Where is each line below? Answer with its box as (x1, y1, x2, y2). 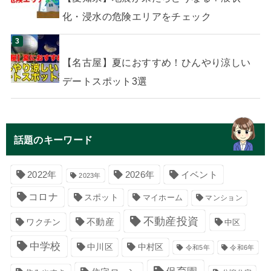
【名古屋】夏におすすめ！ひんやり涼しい (62, 56, 251, 68)
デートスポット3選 (62, 75, 148, 87)
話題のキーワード (13, 134, 93, 146)
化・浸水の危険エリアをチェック (62, 11, 212, 22)
